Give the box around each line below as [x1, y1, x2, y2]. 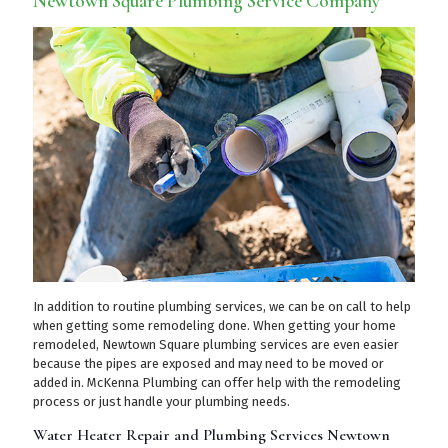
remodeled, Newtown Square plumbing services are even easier [33, 336, 399, 352]
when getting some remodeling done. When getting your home [33, 317, 396, 333]
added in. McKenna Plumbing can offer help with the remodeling [33, 374, 401, 390]
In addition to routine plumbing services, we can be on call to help [33, 298, 411, 314]
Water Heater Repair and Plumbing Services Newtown [33, 424, 390, 445]
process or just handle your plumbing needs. [33, 393, 290, 409]
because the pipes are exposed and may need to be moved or [33, 355, 384, 371]
